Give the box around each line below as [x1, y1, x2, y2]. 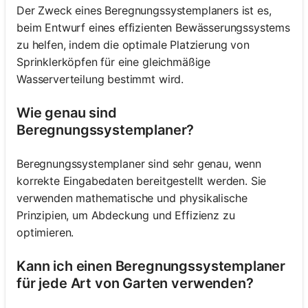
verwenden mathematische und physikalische [16, 191, 247, 206]
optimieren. [16, 225, 74, 240]
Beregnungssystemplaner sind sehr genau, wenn [16, 157, 261, 171]
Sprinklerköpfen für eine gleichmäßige [16, 55, 211, 69]
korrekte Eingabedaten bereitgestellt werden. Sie [16, 174, 267, 188]
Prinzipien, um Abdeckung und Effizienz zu [16, 208, 235, 223]
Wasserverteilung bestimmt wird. [16, 72, 184, 87]
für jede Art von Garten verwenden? [16, 275, 254, 292]
